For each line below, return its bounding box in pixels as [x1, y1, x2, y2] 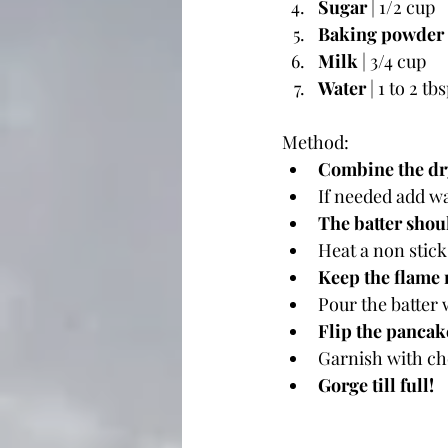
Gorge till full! [318, 373, 434, 397]
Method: [282, 130, 353, 154]
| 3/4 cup [358, 49, 426, 73]
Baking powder [318, 22, 444, 46]
